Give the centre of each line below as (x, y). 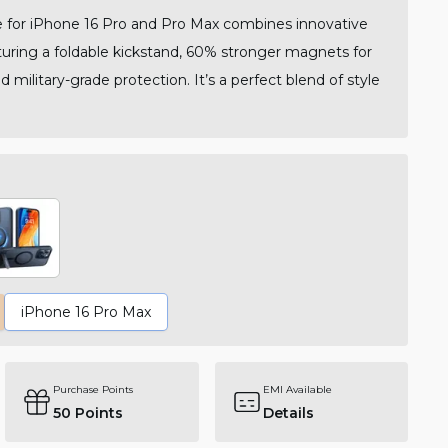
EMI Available (297, 389)
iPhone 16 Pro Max (85, 312)
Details (288, 412)
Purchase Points (93, 389)
